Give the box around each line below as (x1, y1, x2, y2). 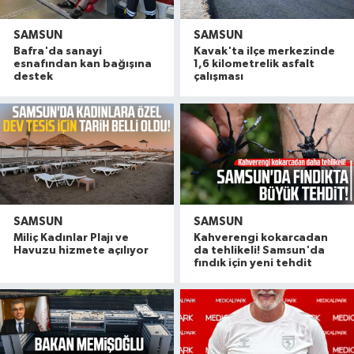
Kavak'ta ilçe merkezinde (194, 46, 336, 58)
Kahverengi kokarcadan (194, 232, 329, 243)
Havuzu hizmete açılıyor (13, 244, 149, 256)
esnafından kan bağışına (13, 58, 152, 70)
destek (13, 71, 53, 83)
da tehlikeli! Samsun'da (194, 244, 326, 256)
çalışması (194, 71, 244, 83)
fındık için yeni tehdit (194, 257, 313, 269)
